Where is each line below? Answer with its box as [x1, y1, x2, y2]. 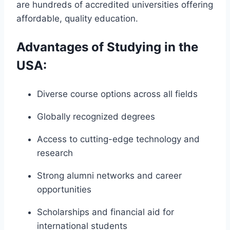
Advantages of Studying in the [16, 40, 198, 55]
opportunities [37, 184, 91, 195]
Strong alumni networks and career [37, 170, 182, 181]
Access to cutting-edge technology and [37, 134, 200, 145]
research [37, 148, 73, 159]
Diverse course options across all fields [37, 89, 198, 100]
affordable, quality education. [16, 13, 138, 24]
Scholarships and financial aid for [37, 207, 174, 218]
